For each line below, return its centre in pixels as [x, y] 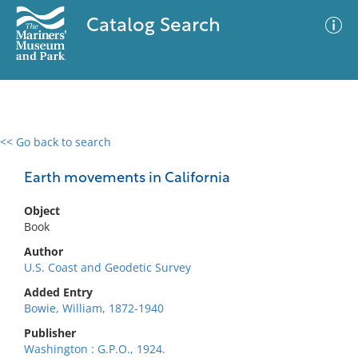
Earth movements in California [127, 179]
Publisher [50, 333]
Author [44, 251]
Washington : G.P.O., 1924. [95, 349]
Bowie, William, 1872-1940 [94, 308]
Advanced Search [237, 156]
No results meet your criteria [176, 240]
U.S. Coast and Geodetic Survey [107, 267]
